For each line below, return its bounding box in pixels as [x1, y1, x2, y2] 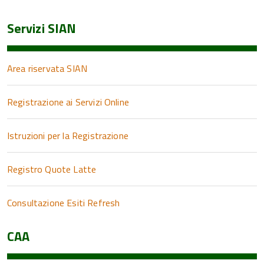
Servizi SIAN [7, 18, 77, 38]
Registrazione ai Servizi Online [7, 95, 129, 109]
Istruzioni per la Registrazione [7, 128, 128, 143]
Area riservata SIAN [7, 61, 88, 75]
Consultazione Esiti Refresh [7, 196, 120, 210]
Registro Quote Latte [7, 162, 97, 176]
